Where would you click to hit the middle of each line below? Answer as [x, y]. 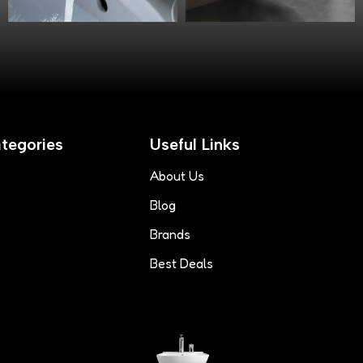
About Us [177, 175]
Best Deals [181, 263]
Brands [170, 234]
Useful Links [194, 144]
